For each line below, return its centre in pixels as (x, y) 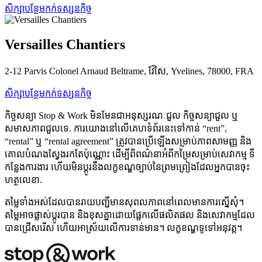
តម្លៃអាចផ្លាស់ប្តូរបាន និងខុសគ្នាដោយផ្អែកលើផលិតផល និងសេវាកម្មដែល (130, 215)
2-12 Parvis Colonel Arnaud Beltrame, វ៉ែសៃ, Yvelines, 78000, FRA (129, 71)
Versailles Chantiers (65, 45)
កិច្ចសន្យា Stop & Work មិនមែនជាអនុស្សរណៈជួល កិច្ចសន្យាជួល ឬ (121, 116)
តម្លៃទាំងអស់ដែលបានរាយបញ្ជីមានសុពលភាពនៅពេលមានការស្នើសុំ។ (124, 202)
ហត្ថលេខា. (23, 180)
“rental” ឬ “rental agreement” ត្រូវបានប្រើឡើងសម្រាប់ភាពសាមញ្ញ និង (128, 141)
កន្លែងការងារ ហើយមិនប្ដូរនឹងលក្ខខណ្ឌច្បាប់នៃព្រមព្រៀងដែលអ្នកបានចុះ (127, 167)
